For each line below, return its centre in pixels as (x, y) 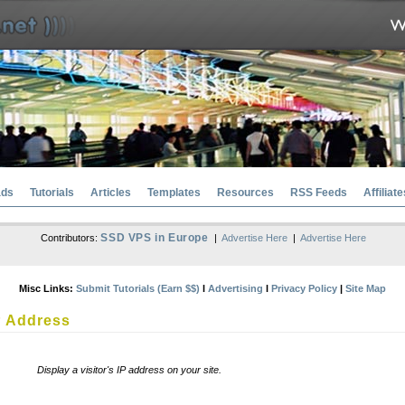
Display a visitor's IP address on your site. (129, 369)
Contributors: (71, 238)
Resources (245, 193)
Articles (111, 193)
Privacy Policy (304, 288)
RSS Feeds (319, 193)
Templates (174, 193)
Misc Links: (47, 288)
